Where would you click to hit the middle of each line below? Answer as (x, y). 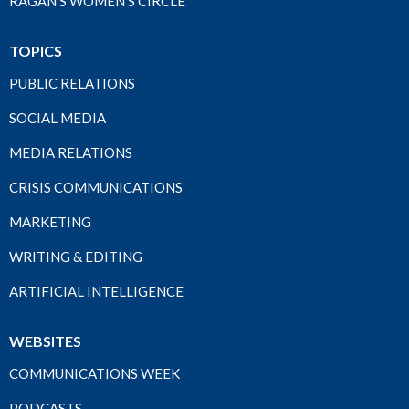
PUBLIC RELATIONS (72, 84)
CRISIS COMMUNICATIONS (96, 188)
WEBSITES (45, 341)
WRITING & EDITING (76, 257)
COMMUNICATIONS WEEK (94, 374)
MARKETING (50, 222)
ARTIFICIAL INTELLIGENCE (96, 292)
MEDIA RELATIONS (71, 153)
